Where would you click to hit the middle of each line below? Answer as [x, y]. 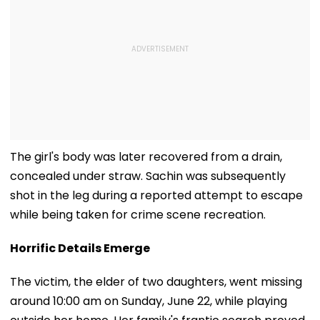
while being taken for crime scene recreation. [138, 214]
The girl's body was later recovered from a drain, [146, 156]
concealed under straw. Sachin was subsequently [148, 176]
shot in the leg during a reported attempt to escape [156, 195]
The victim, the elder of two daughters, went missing [156, 281]
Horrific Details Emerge [80, 248]
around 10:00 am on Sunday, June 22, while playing [149, 301]
